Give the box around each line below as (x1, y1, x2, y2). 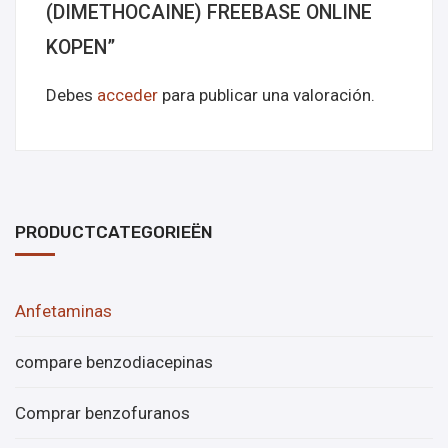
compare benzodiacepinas (15, 351, 213, 372)
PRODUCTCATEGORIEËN (15, 221, 213, 242)
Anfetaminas (15, 300, 112, 321)
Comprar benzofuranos (15, 402, 190, 423)
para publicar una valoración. (158, 84, 375, 105)
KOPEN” (46, 35, 115, 59)
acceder (97, 84, 158, 105)
